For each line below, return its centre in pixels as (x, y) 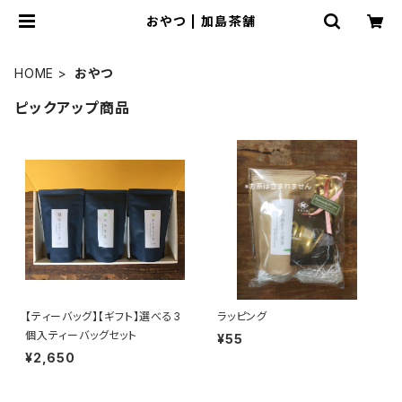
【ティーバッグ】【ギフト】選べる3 (103, 316)
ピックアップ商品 (73, 108)
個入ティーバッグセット (81, 335)
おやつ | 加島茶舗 (201, 21)
